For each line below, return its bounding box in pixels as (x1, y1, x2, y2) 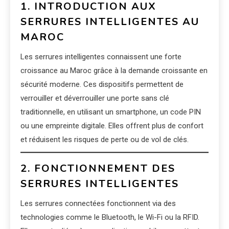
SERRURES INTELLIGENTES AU (20, 15, 199, 29)
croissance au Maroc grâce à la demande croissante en (20, 66, 208, 76)
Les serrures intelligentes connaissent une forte (20, 52, 181, 62)
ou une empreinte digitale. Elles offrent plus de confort (20, 121, 203, 131)
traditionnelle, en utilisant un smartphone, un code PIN (20, 107, 201, 117)
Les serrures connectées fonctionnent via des (20, 199, 176, 209)
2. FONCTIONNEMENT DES (20, 162, 175, 176)
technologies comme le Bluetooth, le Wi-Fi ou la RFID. (20, 213, 199, 222)
